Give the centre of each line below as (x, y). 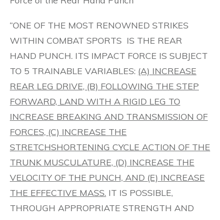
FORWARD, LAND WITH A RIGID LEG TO (95, 101)
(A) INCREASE (167, 71)
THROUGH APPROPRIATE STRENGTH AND (102, 208)
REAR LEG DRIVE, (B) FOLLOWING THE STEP (104, 86)
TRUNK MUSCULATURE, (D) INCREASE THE (102, 162)
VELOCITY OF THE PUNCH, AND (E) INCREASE (107, 178)
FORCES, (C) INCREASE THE (68, 132)
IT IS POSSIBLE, (139, 193)
